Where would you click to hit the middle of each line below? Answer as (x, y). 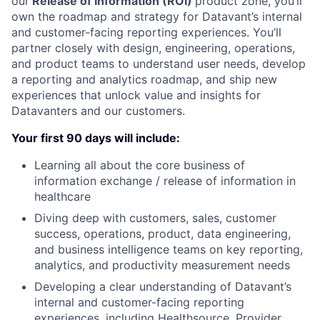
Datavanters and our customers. (98, 111)
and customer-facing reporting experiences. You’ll (146, 32)
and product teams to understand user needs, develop (159, 64)
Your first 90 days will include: (96, 138)
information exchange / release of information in (165, 181)
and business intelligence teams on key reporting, (169, 249)
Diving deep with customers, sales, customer (155, 218)
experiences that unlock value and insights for (136, 95)
